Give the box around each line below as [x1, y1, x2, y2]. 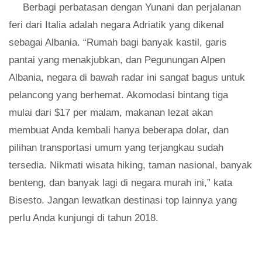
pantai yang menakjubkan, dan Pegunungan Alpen [9, 54, 225, 66]
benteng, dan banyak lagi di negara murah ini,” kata [9, 177, 232, 189]
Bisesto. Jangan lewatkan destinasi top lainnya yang [9, 195, 237, 206]
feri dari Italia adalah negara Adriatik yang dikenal [9, 19, 224, 31]
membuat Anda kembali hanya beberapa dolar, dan [9, 125, 229, 136]
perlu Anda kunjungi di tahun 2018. [9, 212, 158, 224]
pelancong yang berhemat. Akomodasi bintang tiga [9, 89, 228, 101]
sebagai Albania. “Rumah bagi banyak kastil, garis [9, 37, 227, 49]
